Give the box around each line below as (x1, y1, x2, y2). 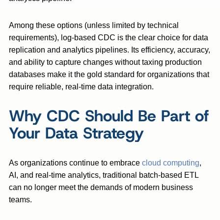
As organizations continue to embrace (9, 159, 142, 167)
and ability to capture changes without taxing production (9, 58, 202, 66)
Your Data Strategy (9, 123, 144, 143)
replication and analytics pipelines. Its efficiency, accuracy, (9, 46, 210, 54)
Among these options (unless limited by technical (9, 21, 179, 29)
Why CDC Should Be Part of (9, 106, 209, 126)
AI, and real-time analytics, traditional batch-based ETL (9, 171, 198, 179)
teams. (9, 195, 36, 204)
